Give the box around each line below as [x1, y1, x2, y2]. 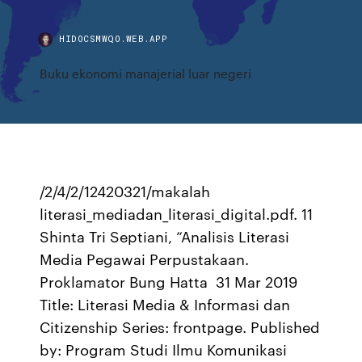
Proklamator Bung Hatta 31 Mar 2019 [40, 271, 298, 292]
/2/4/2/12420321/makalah [40, 180, 211, 201]
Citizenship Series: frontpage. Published [40, 316, 321, 337]
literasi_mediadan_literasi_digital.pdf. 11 [40, 203, 314, 224]
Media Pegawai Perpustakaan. [40, 248, 250, 269]
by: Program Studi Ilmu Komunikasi [40, 339, 288, 360]
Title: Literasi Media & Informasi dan [40, 293, 291, 314]
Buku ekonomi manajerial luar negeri [40, 65, 252, 82]
